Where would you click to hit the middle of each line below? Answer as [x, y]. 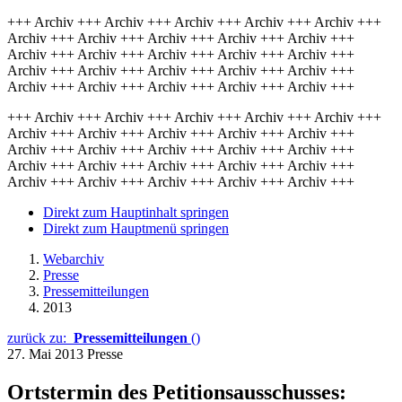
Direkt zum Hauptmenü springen [136, 228]
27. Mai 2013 [47, 354]
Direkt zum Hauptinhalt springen [136, 212]
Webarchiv [74, 259]
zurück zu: [40, 338]
